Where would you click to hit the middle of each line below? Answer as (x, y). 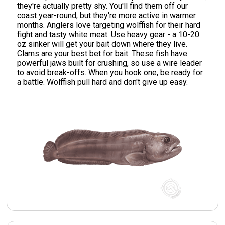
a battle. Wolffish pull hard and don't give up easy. (103, 82)
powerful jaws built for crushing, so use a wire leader (110, 63)
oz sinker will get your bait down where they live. (102, 44)
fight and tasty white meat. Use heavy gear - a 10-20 (108, 34)
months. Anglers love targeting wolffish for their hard (109, 25)
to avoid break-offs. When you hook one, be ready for (110, 72)
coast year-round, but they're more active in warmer (107, 15)
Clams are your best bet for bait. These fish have (102, 53)
